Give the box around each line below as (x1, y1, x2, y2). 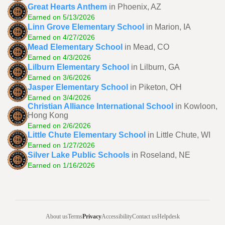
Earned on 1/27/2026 (28, 141, 95, 149)
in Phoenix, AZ (109, 2, 161, 11)
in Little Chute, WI (148, 130, 210, 139)
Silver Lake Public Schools (28, 150, 130, 159)
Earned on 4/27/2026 (28, 33, 95, 41)
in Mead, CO (125, 42, 169, 51)
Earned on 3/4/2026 (28, 93, 91, 101)
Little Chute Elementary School (28, 130, 146, 139)
